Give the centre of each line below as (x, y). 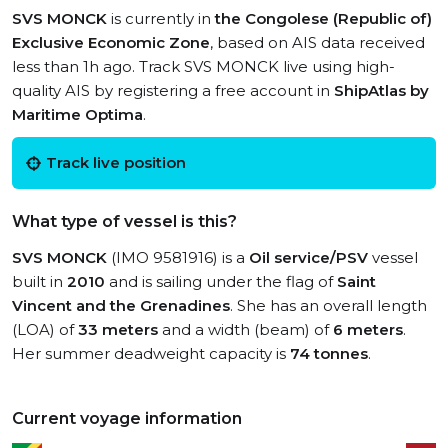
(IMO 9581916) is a (178, 257)
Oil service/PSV (308, 257)
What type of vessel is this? (124, 221)
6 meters (368, 329)
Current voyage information (127, 418)
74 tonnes (329, 353)
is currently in (161, 18)
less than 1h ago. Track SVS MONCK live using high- (203, 66)
